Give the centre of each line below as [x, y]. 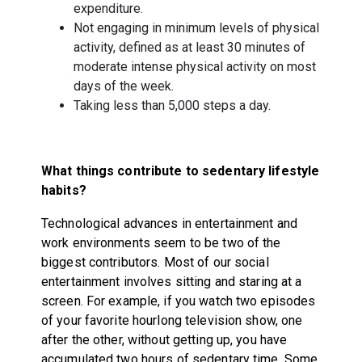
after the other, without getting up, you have [164, 339]
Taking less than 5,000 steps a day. [172, 105]
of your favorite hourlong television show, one [172, 320]
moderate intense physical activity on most [194, 66]
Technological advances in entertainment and [169, 223]
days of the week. [123, 86]
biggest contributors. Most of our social [155, 262]
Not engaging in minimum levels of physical [196, 27]
